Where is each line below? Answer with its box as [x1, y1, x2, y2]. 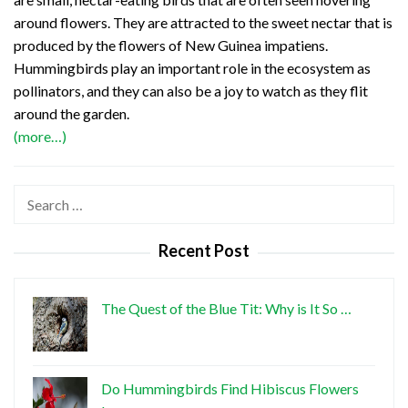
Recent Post [158, 240, 250, 261]
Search [14, 188, 56, 206]
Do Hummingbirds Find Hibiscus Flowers [101, 380, 359, 398]
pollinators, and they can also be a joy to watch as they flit [14, 82, 368, 100]
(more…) [14, 127, 66, 146]
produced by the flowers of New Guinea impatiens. [14, 36, 328, 55]
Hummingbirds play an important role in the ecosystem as [14, 59, 371, 77]
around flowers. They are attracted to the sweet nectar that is [14, 14, 393, 32]
